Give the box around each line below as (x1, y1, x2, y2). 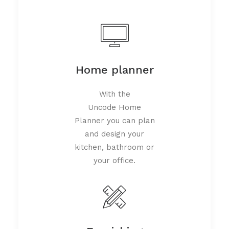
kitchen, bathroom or (75, 142, 154, 152)
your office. (94, 155, 135, 165)
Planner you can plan (74, 116, 155, 125)
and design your (85, 129, 144, 139)
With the (99, 89, 130, 99)
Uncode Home (88, 102, 141, 112)
